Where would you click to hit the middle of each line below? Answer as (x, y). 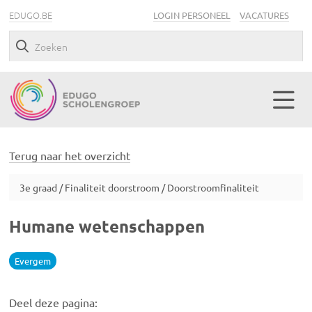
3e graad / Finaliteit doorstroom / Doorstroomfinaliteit (140, 187)
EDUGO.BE (31, 15)
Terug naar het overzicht (70, 155)
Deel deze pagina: (54, 302)
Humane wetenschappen (107, 226)
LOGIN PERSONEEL (192, 15)
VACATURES (264, 15)
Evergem (33, 261)
